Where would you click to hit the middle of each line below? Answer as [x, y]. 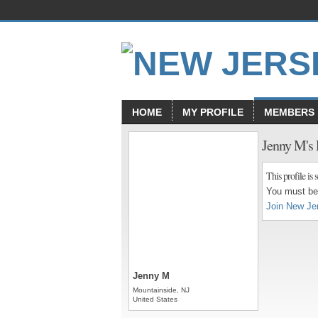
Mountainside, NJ [161, 290]
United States [155, 299]
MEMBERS [289, 112]
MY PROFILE [213, 112]
